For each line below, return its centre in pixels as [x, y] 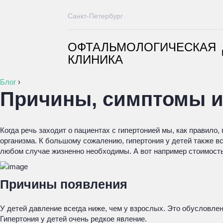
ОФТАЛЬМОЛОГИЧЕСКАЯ [142, 47]
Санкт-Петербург [95, 16]
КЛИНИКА [95, 59]
